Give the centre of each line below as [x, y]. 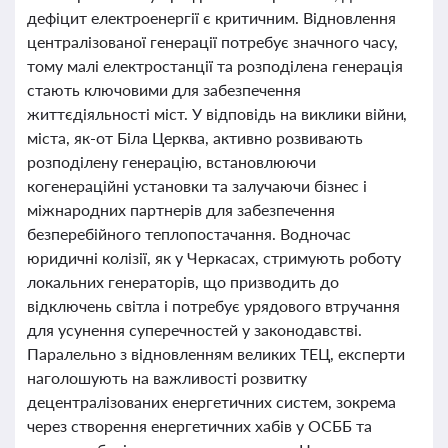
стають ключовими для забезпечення [164, 89]
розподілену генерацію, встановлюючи [171, 161]
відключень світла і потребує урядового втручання [213, 305]
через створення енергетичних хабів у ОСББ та [199, 425]
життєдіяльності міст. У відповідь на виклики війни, [217, 113]
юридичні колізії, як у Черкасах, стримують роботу [214, 257]
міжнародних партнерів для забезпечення [181, 209]
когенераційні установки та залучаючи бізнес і [197, 185]
